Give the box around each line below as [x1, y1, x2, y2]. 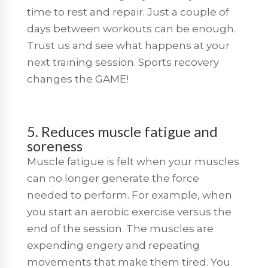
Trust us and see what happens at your [26, 39, 230, 51]
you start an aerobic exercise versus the [26, 205, 232, 218]
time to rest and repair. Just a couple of [26, 5, 229, 18]
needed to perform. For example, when [26, 188, 232, 201]
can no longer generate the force [26, 172, 199, 184]
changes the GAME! [26, 72, 129, 85]
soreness [26, 136, 83, 154]
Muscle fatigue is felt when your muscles [26, 155, 239, 167]
